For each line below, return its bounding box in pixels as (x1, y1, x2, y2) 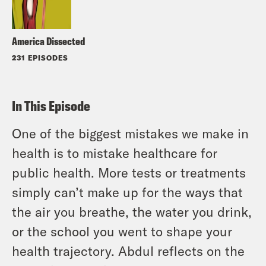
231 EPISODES (12, 53, 68, 62)
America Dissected (12, 34, 85, 48)
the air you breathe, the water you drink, (12, 203, 252, 219)
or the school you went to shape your (12, 223, 232, 239)
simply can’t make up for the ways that (12, 183, 243, 199)
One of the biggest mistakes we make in (12, 125, 249, 141)
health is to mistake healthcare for (12, 144, 217, 160)
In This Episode (12, 96, 90, 115)
